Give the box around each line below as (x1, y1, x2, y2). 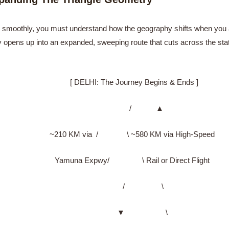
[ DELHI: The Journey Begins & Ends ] (31, 77, 198, 86)
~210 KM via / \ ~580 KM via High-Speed (14, 129, 215, 139)
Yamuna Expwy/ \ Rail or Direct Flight (19, 155, 210, 165)
